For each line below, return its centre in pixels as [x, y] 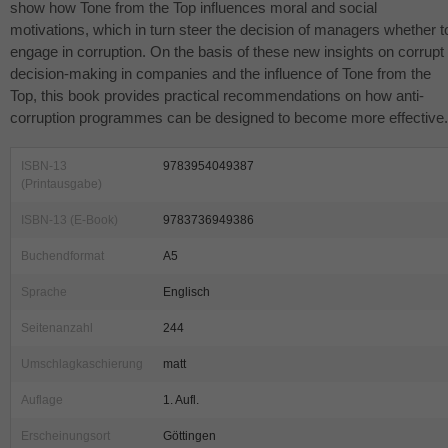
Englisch [186, 292]
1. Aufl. [181, 400]
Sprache [44, 292]
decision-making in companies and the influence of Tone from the [220, 74]
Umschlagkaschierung [82, 364]
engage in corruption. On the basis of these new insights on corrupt [227, 52]
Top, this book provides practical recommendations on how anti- [217, 96]
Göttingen [189, 436]
